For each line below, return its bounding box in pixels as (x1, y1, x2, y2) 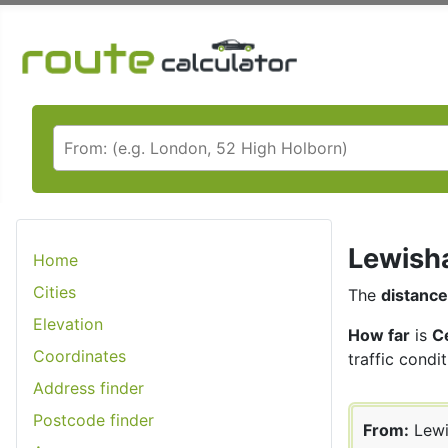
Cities (33, 281, 76, 302)
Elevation (33, 313, 103, 334)
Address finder (33, 377, 144, 398)
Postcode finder (33, 409, 154, 430)
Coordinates (33, 345, 126, 366)
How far (348, 324, 410, 345)
